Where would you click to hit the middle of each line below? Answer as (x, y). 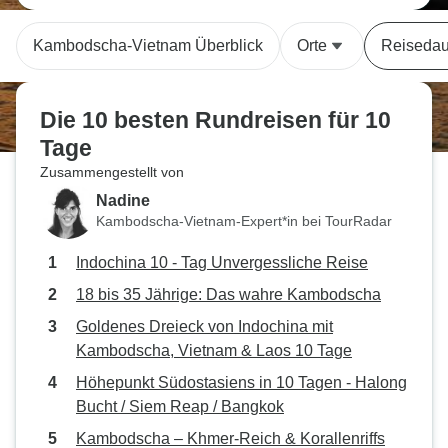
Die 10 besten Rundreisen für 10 (215, 120)
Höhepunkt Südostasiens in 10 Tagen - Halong (241, 382)
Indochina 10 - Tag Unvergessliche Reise (222, 262)
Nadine (123, 200)
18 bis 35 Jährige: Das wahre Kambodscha (228, 294)
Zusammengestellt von (112, 172)
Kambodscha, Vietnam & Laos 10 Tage (214, 350)
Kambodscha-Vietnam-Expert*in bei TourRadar (244, 220)
